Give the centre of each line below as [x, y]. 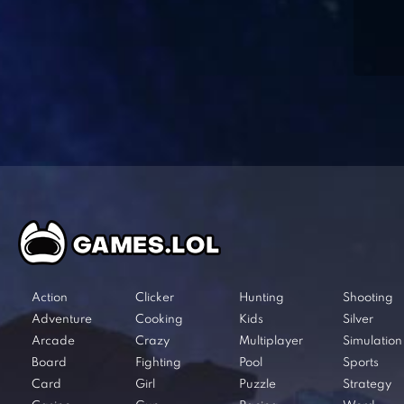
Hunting [262, 298]
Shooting [368, 298]
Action [50, 298]
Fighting [158, 363]
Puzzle [257, 385]
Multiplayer [271, 342]
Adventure [62, 320]
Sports [361, 363]
